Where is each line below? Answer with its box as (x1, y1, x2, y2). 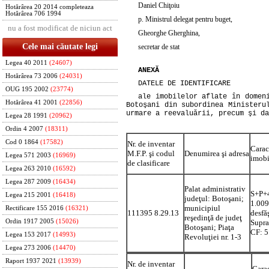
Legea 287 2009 (5, 178, 51, 185)
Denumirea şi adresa (184, 149, 249, 159)
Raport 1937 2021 (5, 258, 56, 264)
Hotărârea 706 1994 (5, 10, 61, 17)
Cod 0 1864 (5, 139, 38, 145)
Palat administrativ (184, 184, 246, 194)
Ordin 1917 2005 (5, 218, 54, 225)
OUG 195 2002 (5, 86, 49, 92)
